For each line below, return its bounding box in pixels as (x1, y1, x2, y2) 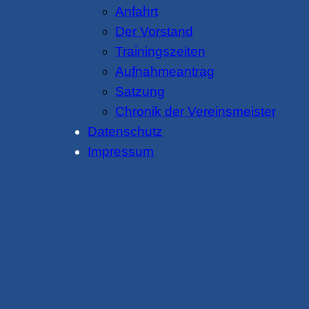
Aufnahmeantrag (115, 64, 215, 79)
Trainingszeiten (115, 44, 206, 59)
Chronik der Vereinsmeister (115, 104, 276, 119)
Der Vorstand (115, 24, 193, 39)
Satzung (115, 84, 165, 99)
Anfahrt (115, 4, 158, 19)
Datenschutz (88, 124, 163, 139)
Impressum (88, 144, 154, 159)
